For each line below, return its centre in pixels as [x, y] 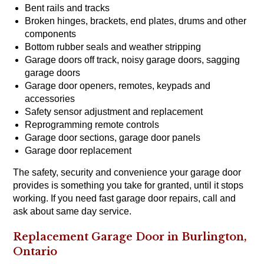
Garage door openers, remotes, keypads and [118, 86]
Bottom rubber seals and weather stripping [113, 47]
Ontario [35, 252]
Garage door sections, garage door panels [113, 138]
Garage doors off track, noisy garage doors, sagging [133, 60]
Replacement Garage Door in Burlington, [130, 237]
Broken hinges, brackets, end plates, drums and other [136, 21]
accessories [50, 99]
